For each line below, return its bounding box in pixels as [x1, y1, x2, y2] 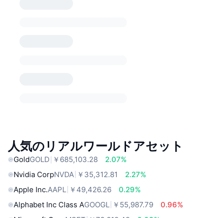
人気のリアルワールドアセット [8, 139, 183, 154]
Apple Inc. [14, 184, 48, 194]
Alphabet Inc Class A [14, 200, 84, 209]
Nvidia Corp [14, 169, 54, 179]
